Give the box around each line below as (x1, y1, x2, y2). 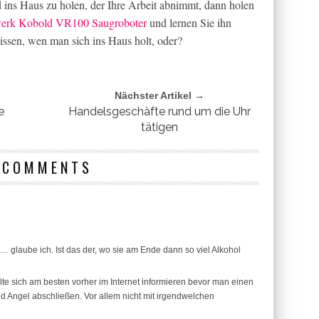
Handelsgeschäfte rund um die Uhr (68, 104, 251, 118)
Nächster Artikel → (114, 89, 204, 101)
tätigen (140, 120, 178, 134)
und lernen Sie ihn (147, 14, 231, 30)
